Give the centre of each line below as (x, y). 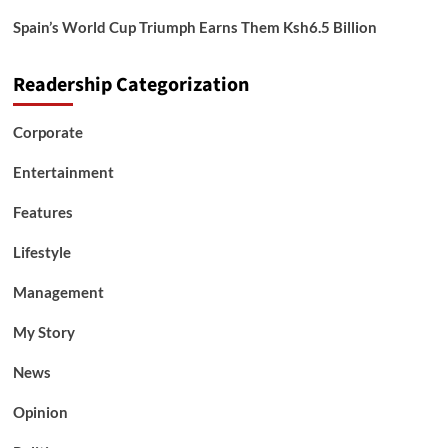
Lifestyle (41, 252)
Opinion (40, 412)
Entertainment (63, 172)
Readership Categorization (130, 85)
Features (42, 212)
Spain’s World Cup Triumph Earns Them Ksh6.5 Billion (194, 27)
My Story (43, 332)
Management (58, 292)
